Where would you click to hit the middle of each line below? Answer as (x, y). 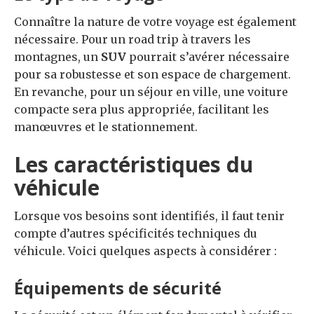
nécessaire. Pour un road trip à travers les (132, 39)
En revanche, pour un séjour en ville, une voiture (151, 91)
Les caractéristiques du (134, 164)
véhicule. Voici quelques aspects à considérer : (145, 251)
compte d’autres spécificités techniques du (136, 233)
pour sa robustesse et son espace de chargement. (152, 74)
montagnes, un (57, 56)
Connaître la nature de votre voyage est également (155, 21)
